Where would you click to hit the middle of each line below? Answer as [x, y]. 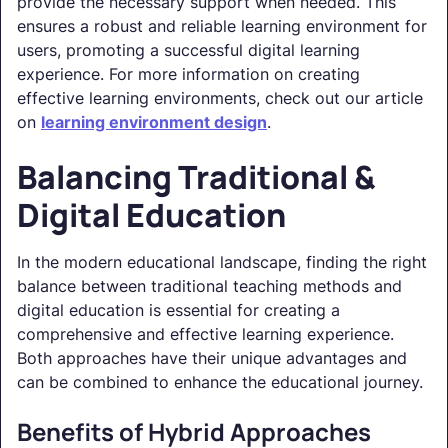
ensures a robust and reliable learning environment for [222, 26]
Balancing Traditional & [196, 177]
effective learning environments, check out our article [220, 98]
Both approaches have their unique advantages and [212, 358]
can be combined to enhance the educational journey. [220, 382]
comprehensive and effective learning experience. [205, 334]
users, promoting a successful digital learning [188, 50]
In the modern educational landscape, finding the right [222, 262]
